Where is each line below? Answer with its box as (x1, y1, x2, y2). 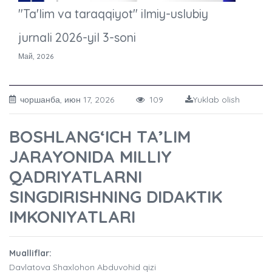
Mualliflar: (9, 248, 52, 259)
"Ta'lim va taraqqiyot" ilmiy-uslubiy (18, 6, 208, 22)
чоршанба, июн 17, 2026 (20, 94, 136, 106)
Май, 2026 (18, 52, 53, 61)
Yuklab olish (193, 94, 240, 106)
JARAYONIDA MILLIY (9, 146, 172, 168)
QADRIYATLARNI (9, 166, 142, 188)
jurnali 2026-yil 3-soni (18, 30, 136, 46)
